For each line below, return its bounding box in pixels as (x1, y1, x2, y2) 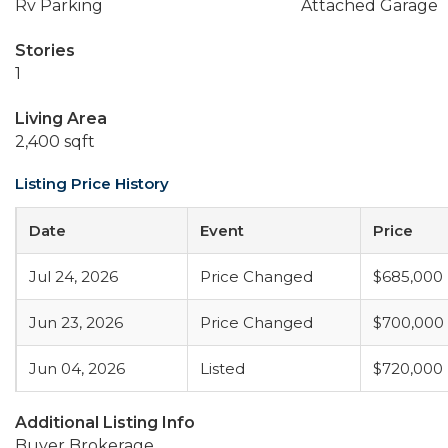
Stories (15, 41, 75, 60)
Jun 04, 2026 (29, 359, 125, 378)
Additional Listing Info (15, 413, 195, 432)
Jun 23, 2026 (29, 313, 123, 332)
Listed (200, 359, 245, 378)
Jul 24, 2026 (29, 267, 118, 286)
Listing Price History (15, 174, 169, 193)
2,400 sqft (15, 132, 95, 151)
